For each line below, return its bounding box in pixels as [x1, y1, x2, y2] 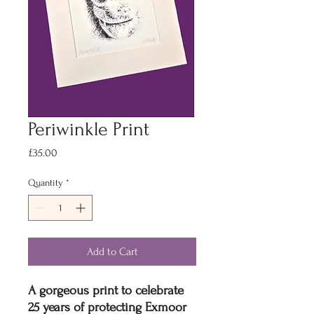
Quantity [28, 177, 63, 188]
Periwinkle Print [28, 118, 149, 140]
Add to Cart [86, 245, 138, 258]
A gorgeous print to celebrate [28, 282, 184, 298]
